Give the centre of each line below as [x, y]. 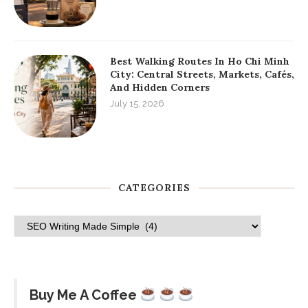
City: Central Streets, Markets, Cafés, [202, 75]
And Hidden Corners [160, 88]
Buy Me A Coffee [83, 295]
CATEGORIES [154, 188]
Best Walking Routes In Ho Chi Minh [200, 62]
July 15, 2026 [137, 104]
